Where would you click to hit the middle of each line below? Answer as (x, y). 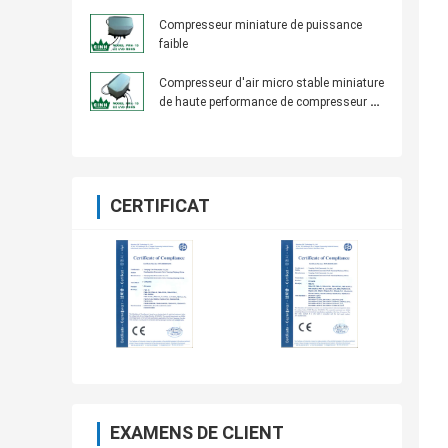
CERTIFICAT (160, 206)
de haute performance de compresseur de (271, 102)
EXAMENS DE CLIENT (197, 433)
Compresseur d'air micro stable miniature (271, 83)
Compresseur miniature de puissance (260, 25)
